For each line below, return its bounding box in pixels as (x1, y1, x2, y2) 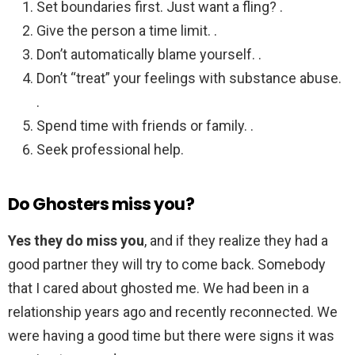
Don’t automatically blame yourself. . (36, 46, 261, 63)
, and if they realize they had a (144, 232, 328, 250)
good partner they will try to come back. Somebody (8, 256, 326, 273)
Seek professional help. (36, 141, 184, 158)
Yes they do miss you (8, 232, 144, 250)
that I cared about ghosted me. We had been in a (8, 280, 309, 297)
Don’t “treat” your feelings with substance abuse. (36, 70, 342, 87)
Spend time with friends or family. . (36, 117, 254, 135)
